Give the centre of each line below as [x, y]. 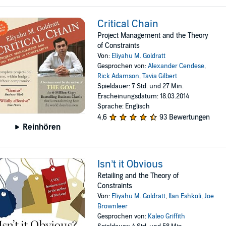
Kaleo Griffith [167, 216]
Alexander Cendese [176, 66]
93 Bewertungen [185, 118]
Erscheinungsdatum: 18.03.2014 [144, 97]
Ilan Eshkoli [185, 196]
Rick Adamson [119, 76]
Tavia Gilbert [160, 76]
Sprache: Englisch [124, 107]
